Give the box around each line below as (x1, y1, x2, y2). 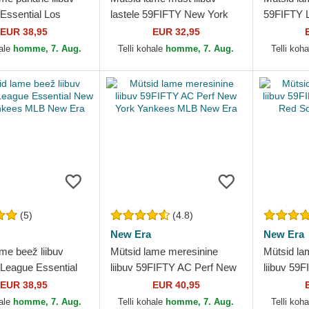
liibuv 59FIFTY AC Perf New (110, 261, 237, 273)
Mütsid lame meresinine (110, 246, 219, 257)
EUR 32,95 (152, 26, 200, 37)
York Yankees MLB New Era (110, 277, 240, 289)
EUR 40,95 (152, 279, 200, 290)
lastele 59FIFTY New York (110, 8, 229, 20)
